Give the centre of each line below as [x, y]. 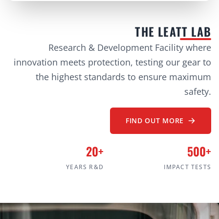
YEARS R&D [85, 167]
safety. [198, 91]
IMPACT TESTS [187, 167]
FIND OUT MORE [154, 120]
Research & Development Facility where [130, 47]
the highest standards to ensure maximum [123, 77]
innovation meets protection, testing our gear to [112, 62]
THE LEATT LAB [173, 31]
